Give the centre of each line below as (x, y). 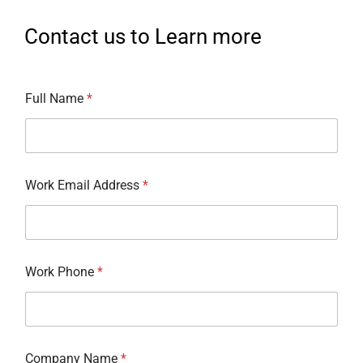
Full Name (56, 99)
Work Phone (61, 272)
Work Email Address (84, 186)
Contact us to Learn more (143, 37)
